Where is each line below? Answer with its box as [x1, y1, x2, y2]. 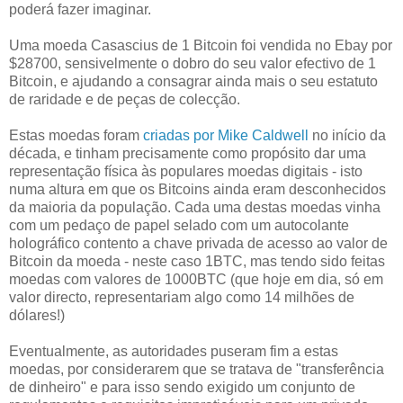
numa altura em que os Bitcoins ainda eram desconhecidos [9, 182, 386, 198]
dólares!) [9, 308, 65, 324]
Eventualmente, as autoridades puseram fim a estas [9, 344, 338, 360]
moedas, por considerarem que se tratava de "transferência [9, 362, 384, 378]
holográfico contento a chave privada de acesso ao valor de [9, 236, 388, 252]
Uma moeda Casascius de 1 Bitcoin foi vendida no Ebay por [9, 38, 392, 54]
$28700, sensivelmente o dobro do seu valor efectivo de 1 [9, 56, 376, 72]
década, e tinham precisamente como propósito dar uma [9, 146, 366, 162]
